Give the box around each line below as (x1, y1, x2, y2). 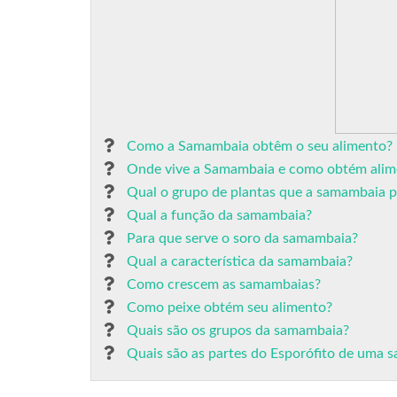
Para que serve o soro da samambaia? (127, 231, 358, 245)
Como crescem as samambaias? (127, 277, 321, 292)
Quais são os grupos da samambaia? (127, 323, 349, 338)
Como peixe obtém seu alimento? (127, 300, 332, 315)
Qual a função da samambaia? (127, 208, 312, 222)
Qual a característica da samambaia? (127, 254, 353, 269)
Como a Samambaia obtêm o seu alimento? (127, 139, 393, 153)
